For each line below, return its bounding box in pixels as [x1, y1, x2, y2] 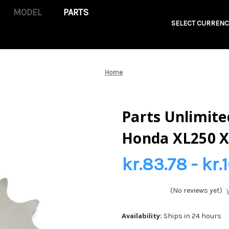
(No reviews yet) [170, 186, 222, 195]
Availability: [122, 211, 162, 221]
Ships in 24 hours [164, 212, 221, 221]
